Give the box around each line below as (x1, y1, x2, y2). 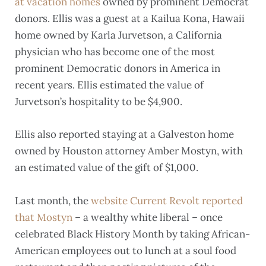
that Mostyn (15, 210, 72, 224)
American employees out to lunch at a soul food (15, 243, 236, 257)
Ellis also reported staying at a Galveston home (15, 128, 234, 141)
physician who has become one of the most (15, 45, 215, 59)
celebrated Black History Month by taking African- (15, 227, 250, 240)
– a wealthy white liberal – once (72, 210, 223, 224)
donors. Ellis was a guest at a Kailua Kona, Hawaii (15, 12, 245, 26)
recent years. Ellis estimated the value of (15, 78, 204, 92)
